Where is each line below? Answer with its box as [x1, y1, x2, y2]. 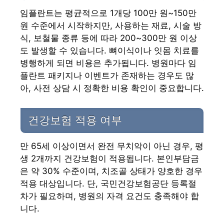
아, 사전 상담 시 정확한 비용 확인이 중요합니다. [20, 83, 204, 93]
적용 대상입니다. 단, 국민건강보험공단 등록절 [20, 178, 196, 188]
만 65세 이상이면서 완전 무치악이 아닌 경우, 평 [20, 140, 203, 151]
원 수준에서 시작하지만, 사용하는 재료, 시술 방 [20, 20, 201, 31]
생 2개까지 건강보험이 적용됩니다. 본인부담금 [20, 153, 199, 163]
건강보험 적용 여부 [28, 113, 122, 126]
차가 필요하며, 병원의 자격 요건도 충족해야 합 [20, 190, 199, 201]
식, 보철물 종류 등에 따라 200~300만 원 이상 [20, 33, 197, 43]
